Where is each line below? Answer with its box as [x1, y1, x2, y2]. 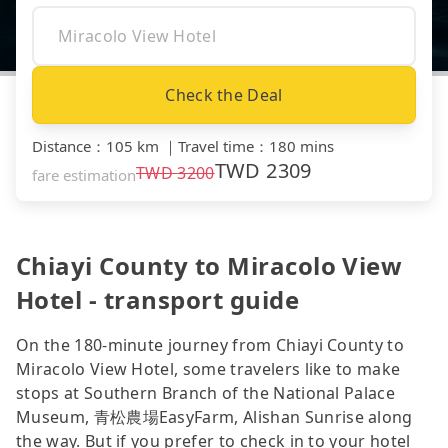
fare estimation [32, 164, 136, 185]
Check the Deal [165, 83, 283, 106]
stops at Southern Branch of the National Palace [16, 381, 396, 404]
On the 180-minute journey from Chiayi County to [16, 333, 405, 356]
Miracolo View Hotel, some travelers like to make [16, 357, 401, 380]
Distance [32, 135, 91, 156]
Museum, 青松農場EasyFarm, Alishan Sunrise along [16, 405, 413, 428]
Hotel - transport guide [16, 282, 300, 316]
